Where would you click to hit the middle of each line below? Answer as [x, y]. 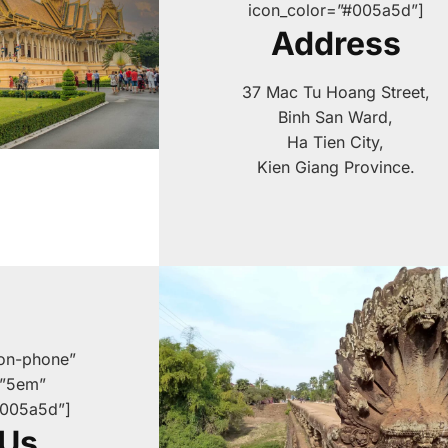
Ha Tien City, [336, 142]
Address [335, 44]
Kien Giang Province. [335, 167]
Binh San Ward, [336, 117]
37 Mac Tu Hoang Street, [335, 92]
